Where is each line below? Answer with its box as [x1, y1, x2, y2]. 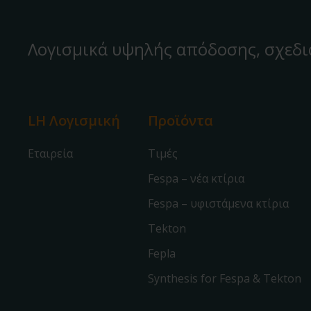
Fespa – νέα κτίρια [148, 171, 244, 186]
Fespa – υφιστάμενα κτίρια [148, 196, 289, 211]
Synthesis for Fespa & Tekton [148, 271, 301, 286]
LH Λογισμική [28, 111, 120, 130]
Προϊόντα [148, 111, 213, 130]
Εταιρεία [28, 146, 73, 161]
